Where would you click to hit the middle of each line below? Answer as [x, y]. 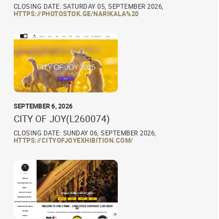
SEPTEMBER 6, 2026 [43, 106]
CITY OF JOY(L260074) [62, 119]
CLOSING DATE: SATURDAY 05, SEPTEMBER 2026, [88, 7]
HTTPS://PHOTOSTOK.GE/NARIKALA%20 [76, 14]
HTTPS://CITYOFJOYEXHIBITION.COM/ [73, 140]
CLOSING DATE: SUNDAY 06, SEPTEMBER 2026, [85, 133]
